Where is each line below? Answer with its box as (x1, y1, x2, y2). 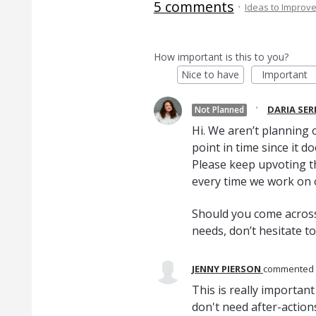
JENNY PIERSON (191, 262, 261, 276)
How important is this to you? (153, 50, 288, 63)
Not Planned (194, 104, 244, 116)
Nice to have (181, 68, 240, 81)
